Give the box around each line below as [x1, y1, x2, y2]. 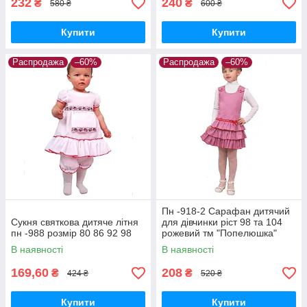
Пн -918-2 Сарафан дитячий [162, 206, 290, 217]
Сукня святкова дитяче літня [11, 217, 138, 228]
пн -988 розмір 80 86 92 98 [11, 228, 132, 239]
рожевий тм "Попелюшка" [162, 228, 277, 239]
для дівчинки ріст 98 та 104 [162, 217, 282, 228]
